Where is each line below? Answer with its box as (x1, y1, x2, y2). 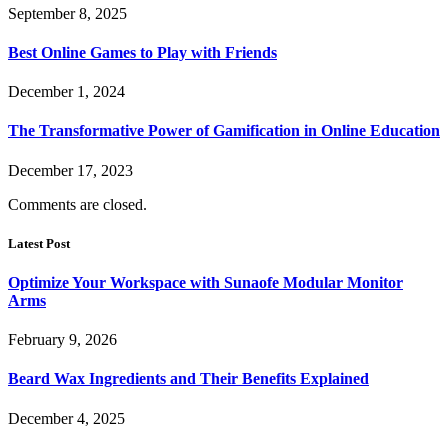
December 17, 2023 (8, 161, 133, 179)
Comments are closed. (8, 195, 147, 213)
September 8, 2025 (8, 4, 127, 22)
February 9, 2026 (8, 331, 117, 349)
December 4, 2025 (8, 409, 125, 427)
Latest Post (8, 235, 70, 251)
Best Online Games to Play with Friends (8, 43, 277, 61)
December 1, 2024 (8, 83, 125, 101)
